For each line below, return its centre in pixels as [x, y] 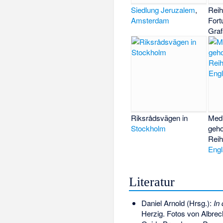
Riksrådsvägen [156, 117]
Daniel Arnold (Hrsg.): [177, 203]
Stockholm [149, 128]
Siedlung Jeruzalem [163, 9]
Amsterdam [150, 20]
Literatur [152, 182]
